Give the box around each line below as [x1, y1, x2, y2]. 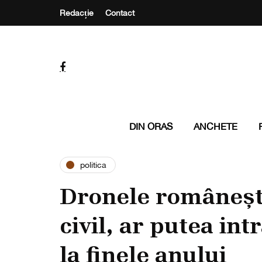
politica [80, 160, 106, 170]
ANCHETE [193, 121, 237, 132]
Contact [105, 8, 135, 18]
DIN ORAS [129, 121, 173, 132]
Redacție [60, 8, 94, 18]
